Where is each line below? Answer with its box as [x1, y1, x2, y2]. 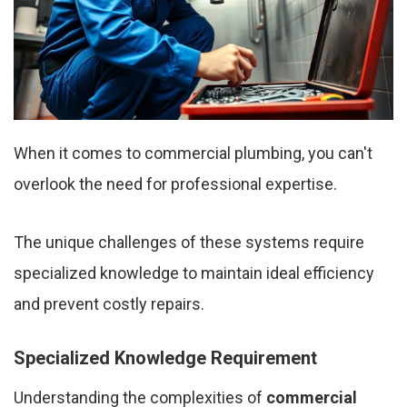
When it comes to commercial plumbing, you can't [14, 144, 372, 164]
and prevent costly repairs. [14, 294, 204, 314]
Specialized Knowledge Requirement [14, 347, 317, 370]
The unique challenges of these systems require [14, 233, 364, 253]
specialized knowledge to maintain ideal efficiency [14, 263, 374, 283]
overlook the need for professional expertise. [14, 174, 337, 194]
